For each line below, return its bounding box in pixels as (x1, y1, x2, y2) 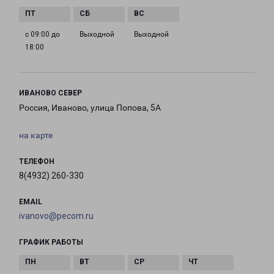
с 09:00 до (25, 30, 60, 39)
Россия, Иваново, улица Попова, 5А (19, 103, 161, 113)
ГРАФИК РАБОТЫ (19, 238, 83, 247)
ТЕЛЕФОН (19, 157, 54, 166)
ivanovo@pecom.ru (19, 211, 94, 221)
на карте (19, 130, 53, 141)
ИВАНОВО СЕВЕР (19, 89, 82, 98)
